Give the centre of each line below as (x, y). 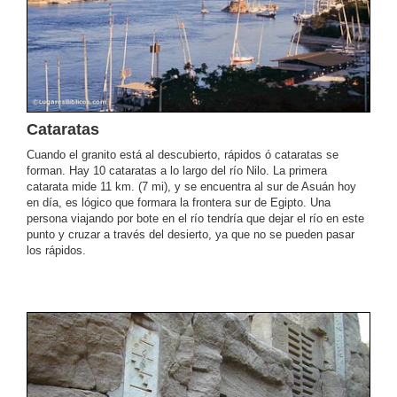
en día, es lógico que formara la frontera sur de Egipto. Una (179, 203)
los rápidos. (56, 251)
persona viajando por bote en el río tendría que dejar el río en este (195, 219)
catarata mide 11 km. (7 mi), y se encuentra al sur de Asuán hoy (191, 187)
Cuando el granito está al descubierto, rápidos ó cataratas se (183, 155)
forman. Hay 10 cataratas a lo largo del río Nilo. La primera (177, 171)
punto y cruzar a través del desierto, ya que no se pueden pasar (191, 235)
